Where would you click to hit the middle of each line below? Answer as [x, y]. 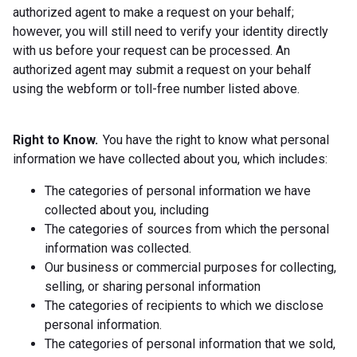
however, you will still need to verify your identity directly [171, 31]
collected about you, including [127, 210]
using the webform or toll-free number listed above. [156, 88]
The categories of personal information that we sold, [190, 343]
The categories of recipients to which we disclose [184, 305]
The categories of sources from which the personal [187, 229]
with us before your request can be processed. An [151, 50]
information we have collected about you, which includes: [170, 159]
